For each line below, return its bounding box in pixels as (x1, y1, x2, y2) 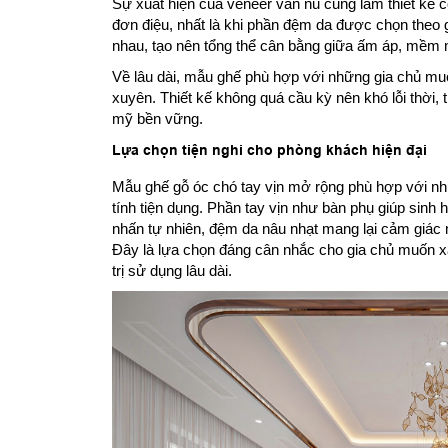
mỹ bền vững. (112, 109, 203, 127)
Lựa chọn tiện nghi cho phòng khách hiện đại (112, 141, 427, 158)
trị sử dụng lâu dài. (112, 261, 232, 279)
